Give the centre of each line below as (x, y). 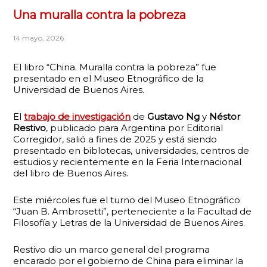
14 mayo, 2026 (39, 38)
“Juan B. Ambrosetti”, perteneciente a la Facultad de (133, 211)
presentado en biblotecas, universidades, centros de (131, 150)
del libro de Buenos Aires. (71, 173)
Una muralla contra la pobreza (100, 15)
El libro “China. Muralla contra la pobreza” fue (115, 67)
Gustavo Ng (174, 117)
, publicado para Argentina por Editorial (135, 128)
